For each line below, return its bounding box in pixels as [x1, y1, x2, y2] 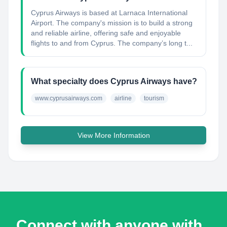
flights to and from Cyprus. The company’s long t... [31, 39, 193, 47]
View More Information [77, 131, 150, 139]
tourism [144, 95, 164, 102]
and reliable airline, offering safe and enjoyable [31, 29, 181, 37]
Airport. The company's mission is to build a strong [31, 19, 193, 27]
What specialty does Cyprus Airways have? [31, 77, 197, 86]
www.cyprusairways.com [35, 95, 102, 102]
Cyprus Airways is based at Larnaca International [31, 9, 187, 17]
